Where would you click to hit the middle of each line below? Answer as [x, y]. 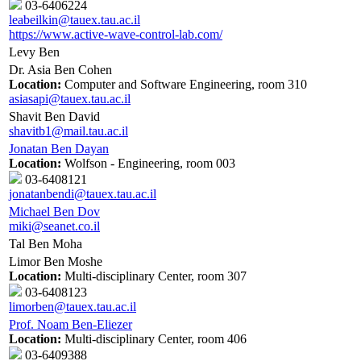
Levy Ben [34, 52]
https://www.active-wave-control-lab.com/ [116, 35]
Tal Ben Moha [46, 244]
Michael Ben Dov [54, 212]
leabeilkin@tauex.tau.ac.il [75, 20]
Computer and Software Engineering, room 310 [184, 85]
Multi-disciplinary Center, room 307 [154, 276]
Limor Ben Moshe [56, 262]
